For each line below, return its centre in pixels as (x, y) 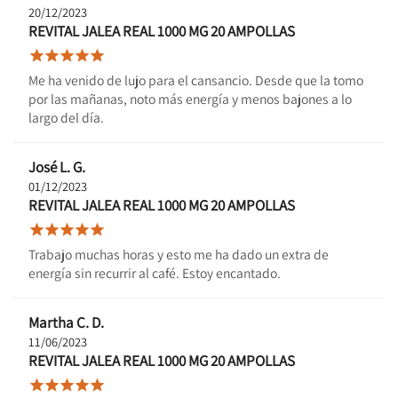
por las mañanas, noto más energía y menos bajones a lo (190, 98)
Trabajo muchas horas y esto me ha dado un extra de (179, 254)
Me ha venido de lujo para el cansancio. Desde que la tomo (196, 80)
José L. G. (57, 167)
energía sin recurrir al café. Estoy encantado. (155, 272)
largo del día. (66, 117)
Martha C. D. (66, 322)
